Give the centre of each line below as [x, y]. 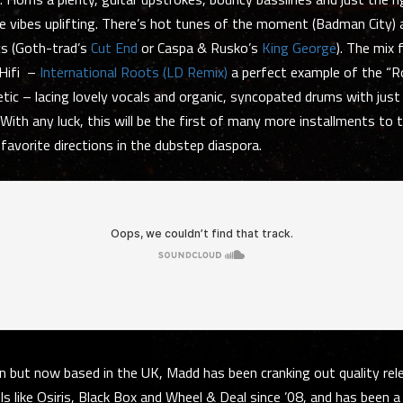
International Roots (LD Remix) [134, 72]
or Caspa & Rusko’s [200, 48]
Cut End [114, 48]
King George [299, 48]
